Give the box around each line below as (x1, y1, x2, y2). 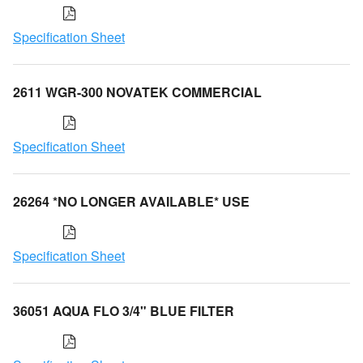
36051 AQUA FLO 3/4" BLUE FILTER (13, 301, 234, 320)
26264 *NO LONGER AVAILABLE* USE (13, 191, 250, 211)
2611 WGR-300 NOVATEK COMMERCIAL (13, 82, 262, 101)
